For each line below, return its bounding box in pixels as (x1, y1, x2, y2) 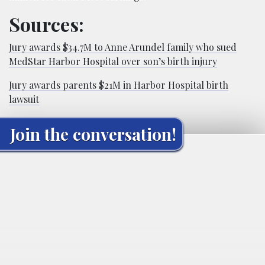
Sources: (9, 11, 84, 37)
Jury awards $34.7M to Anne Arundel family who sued (9, 40, 237, 53)
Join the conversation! (10, 122, 176, 145)
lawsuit (9, 92, 39, 105)
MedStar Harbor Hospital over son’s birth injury (9, 54, 217, 67)
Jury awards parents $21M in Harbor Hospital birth (9, 78, 228, 91)
